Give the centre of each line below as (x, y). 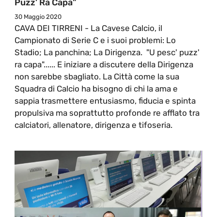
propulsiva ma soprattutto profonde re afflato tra (107, 113)
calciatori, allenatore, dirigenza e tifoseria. (94, 125)
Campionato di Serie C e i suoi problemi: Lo (95, 40)
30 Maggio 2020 (38, 16)
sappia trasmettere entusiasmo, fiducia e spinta (105, 101)
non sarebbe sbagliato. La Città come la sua (97, 76)
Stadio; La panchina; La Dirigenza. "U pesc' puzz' (107, 52)
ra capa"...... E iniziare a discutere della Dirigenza (104, 64)
